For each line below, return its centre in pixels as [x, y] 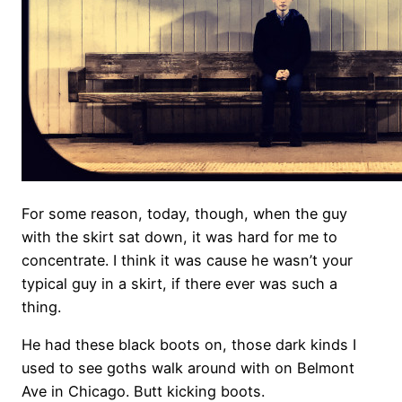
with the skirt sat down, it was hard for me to [179, 236]
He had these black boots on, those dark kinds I [189, 345]
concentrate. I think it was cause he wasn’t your [187, 260]
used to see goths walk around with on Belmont [188, 368]
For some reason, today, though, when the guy [184, 213]
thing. [41, 306]
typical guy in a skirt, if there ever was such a [179, 283]
